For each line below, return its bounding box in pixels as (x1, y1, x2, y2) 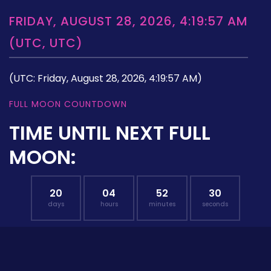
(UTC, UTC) (9, 34, 83, 51)
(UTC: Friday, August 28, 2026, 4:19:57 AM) (9, 71, 202, 85)
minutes (148, 199, 175, 209)
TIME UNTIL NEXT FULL (9, 119, 211, 146)
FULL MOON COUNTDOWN (9, 97, 127, 110)
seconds (201, 199, 228, 209)
